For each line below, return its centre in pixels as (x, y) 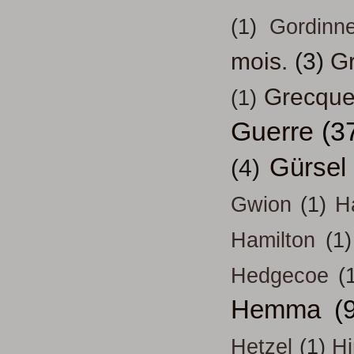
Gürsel (307, 168)
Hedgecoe (280, 276)
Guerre (272, 132)
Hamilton (273, 241)
